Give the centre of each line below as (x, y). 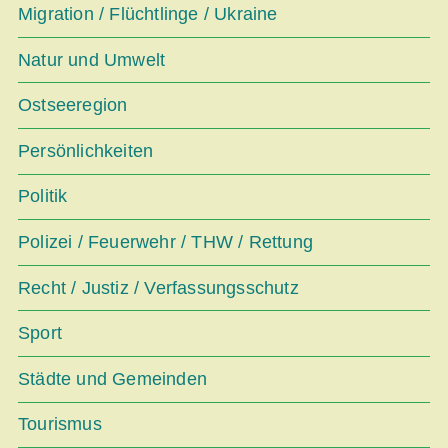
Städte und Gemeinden (112, 378)
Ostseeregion (73, 105)
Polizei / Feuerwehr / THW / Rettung (165, 241)
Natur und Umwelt (92, 59)
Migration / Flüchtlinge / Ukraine (148, 13)
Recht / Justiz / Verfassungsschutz (158, 287)
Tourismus (60, 424)
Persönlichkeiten (86, 150)
